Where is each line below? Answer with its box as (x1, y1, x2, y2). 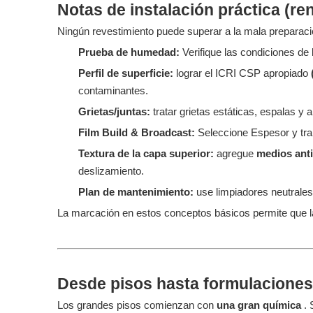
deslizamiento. (78, 165, 144, 177)
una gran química (217, 299, 304, 311)
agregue (217, 147, 256, 159)
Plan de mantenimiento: (78, 186, 196, 198)
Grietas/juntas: (78, 105, 153, 117)
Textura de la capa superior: (78, 147, 217, 159)
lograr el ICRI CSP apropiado (176, 67, 311, 79)
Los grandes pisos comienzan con (57, 299, 217, 311)
